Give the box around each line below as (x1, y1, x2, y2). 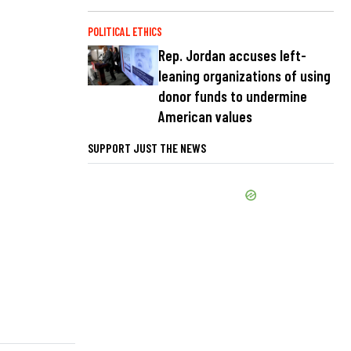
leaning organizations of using (158, 67, 331, 85)
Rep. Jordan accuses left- (158, 46, 306, 65)
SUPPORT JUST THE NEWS (88, 140, 206, 156)
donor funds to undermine (158, 87, 307, 106)
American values (158, 107, 252, 126)
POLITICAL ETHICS (88, 24, 162, 38)
